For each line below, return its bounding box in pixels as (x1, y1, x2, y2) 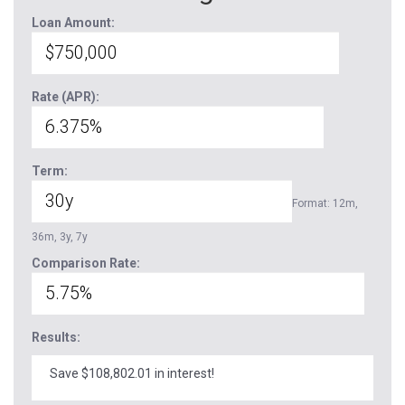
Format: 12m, (292, 197, 358, 210)
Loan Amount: (32, 15, 115, 30)
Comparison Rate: (32, 256, 140, 270)
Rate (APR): (32, 89, 99, 104)
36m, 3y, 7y (32, 231, 88, 243)
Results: (32, 330, 80, 344)
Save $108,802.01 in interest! (50, 366, 214, 381)
